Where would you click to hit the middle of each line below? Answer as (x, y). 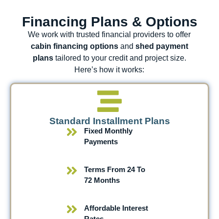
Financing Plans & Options (109, 22)
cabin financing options (74, 46)
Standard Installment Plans (109, 121)
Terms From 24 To (114, 170)
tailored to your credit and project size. (120, 58)
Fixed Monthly (108, 131)
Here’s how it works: (109, 70)
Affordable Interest (116, 208)
